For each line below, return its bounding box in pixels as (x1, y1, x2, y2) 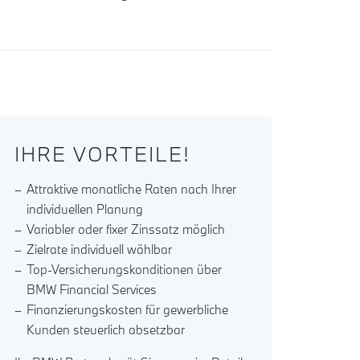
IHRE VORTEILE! (14, 141, 191, 168)
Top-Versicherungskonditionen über (27, 261, 223, 278)
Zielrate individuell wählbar (27, 241, 173, 258)
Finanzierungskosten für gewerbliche (27, 301, 229, 318)
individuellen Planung (27, 201, 144, 218)
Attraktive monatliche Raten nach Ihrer (27, 181, 237, 198)
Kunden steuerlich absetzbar (27, 321, 186, 338)
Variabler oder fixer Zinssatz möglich (27, 221, 226, 238)
